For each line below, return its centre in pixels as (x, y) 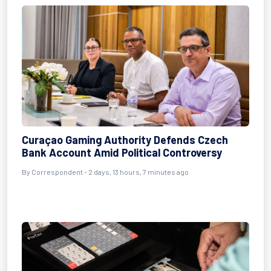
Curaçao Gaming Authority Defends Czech (125, 140)
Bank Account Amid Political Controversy (122, 152)
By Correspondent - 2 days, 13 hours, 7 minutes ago (105, 172)
